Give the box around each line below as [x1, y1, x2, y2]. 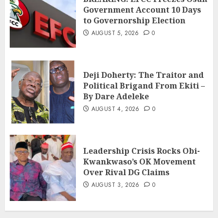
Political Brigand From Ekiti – [83, 80, 205, 91]
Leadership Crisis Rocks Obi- [83, 145, 200, 157]
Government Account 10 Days [83, 4, 201, 16]
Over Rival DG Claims [83, 167, 169, 178]
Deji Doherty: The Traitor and [83, 70, 204, 81]
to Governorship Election [83, 15, 185, 26]
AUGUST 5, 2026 [91, 29, 139, 38]
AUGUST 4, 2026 [91, 105, 140, 114]
